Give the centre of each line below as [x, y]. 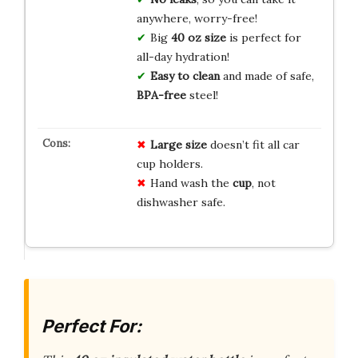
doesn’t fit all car [253, 144]
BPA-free [161, 95]
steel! [202, 95]
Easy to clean [185, 76]
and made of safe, [267, 76]
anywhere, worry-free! [197, 18]
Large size [178, 144]
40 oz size [198, 37]
